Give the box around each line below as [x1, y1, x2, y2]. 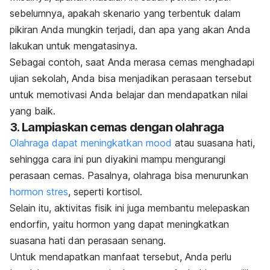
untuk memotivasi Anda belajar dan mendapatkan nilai [10, 89, 248, 101]
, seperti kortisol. [68, 186, 142, 198]
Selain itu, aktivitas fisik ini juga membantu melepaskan [10, 202, 250, 215]
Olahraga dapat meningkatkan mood [10, 137, 172, 149]
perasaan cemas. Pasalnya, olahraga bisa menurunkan [10, 169, 248, 182]
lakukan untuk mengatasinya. [10, 40, 137, 52]
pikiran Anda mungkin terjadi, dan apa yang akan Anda [10, 24, 250, 36]
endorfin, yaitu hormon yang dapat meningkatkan [10, 218, 229, 231]
